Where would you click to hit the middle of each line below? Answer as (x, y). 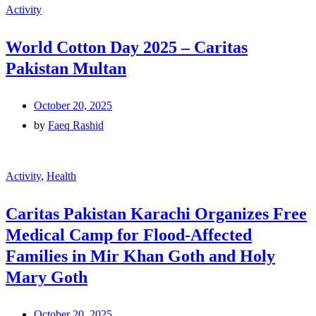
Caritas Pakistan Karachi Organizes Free (156, 213)
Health (61, 176)
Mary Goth (47, 277)
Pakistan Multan (66, 68)
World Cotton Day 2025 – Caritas (127, 47)
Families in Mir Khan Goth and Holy (140, 256)
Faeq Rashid (76, 125)
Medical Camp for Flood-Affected (129, 235)
